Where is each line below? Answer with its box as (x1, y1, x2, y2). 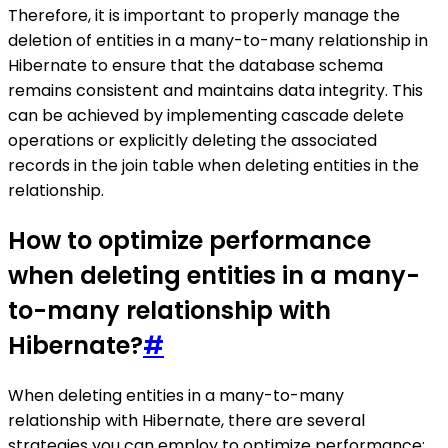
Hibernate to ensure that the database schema (8, 53, 383, 77)
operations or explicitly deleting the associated (8, 128, 377, 152)
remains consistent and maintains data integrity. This (8, 78, 423, 102)
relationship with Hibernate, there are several (8, 408, 365, 432)
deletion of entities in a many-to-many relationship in (8, 28, 428, 52)
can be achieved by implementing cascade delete (8, 103, 404, 127)
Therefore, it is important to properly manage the (8, 3, 400, 27)
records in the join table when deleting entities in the (8, 153, 419, 177)
